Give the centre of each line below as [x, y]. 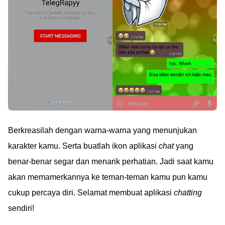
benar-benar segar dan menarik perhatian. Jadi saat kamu [111, 161]
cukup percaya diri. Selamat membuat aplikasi [91, 192]
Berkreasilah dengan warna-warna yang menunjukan [102, 130]
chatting [188, 192]
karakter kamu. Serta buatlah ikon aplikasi [83, 146]
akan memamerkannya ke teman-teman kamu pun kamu [108, 177]
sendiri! [21, 208]
